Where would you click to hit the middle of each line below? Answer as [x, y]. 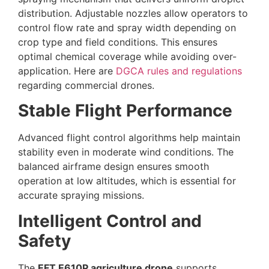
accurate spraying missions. [81, 195]
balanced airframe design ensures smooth [113, 167]
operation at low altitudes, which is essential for [127, 181]
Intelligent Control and [110, 221]
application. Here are [67, 71]
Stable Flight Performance [125, 111]
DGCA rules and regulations [179, 71]
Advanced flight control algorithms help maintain [129, 138]
